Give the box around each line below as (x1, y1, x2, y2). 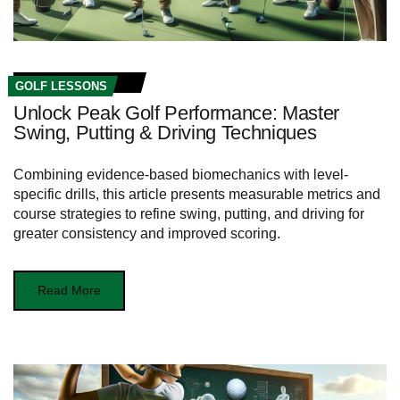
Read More (37, 282, 101, 297)
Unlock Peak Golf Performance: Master (13, 101, 340, 124)
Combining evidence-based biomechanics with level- (13, 166, 348, 182)
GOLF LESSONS (15, 79, 107, 93)
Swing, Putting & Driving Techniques (13, 121, 317, 144)
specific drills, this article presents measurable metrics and (13, 186, 380, 202)
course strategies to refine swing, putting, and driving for (13, 205, 364, 221)
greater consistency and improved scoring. (13, 225, 280, 241)
